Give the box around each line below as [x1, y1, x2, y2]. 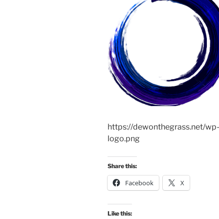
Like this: [108, 209, 132, 217]
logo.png [108, 133, 140, 143]
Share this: [108, 162, 137, 170]
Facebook [125, 178, 153, 187]
